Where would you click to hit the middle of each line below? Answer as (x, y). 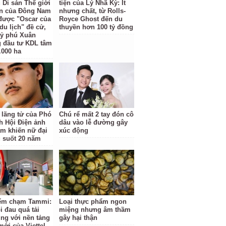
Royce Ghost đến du (91, 19)
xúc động (74, 130)
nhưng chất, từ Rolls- (93, 11)
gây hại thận (78, 218)
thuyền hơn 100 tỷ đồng (96, 27)
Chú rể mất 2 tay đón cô (97, 114)
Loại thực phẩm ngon (93, 202)
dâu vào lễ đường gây (94, 122)
